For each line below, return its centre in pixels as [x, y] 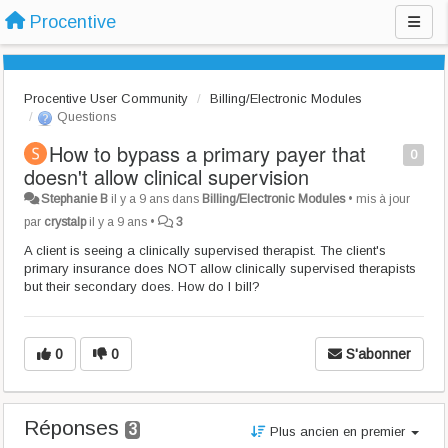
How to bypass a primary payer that [207, 153]
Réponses [74, 427]
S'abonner [378, 354]
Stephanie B [75, 199]
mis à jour [383, 199]
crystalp [65, 222]
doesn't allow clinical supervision [166, 176]
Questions [85, 116]
